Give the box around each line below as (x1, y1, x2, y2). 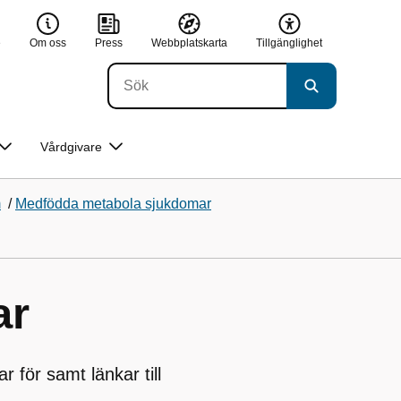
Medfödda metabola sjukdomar (15, 196, 211, 211)
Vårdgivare (40, 140, 102, 154)
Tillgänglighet (256, 36, 322, 49)
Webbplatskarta (151, 36, 227, 49)
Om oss (30, 36, 66, 49)
